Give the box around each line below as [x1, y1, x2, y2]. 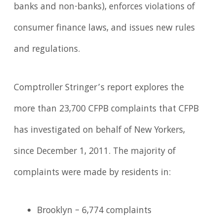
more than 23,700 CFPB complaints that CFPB [14, 102, 199, 117]
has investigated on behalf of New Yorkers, [14, 123, 185, 138]
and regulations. [14, 42, 80, 57]
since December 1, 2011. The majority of [14, 144, 176, 159]
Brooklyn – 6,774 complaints [37, 204, 152, 219]
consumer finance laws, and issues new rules [14, 21, 195, 36]
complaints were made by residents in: [14, 165, 171, 181]
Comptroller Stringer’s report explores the [14, 80, 184, 96]
